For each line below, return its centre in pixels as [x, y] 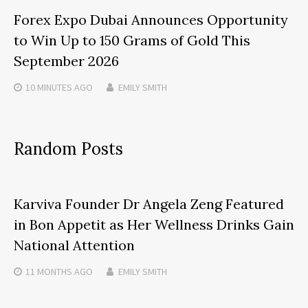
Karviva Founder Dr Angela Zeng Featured [149, 204]
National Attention [74, 245]
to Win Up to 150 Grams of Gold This [132, 41]
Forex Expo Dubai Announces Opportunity [151, 20]
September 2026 [66, 61]
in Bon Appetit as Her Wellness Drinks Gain [154, 225]
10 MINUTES [49, 88]
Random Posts [68, 149]
